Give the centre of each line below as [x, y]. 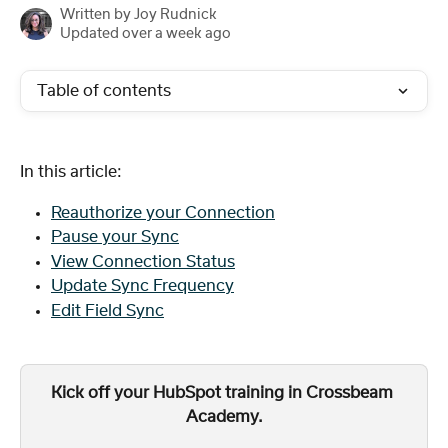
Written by [97, 15]
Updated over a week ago [145, 34]
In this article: [71, 172]
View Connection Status [143, 261]
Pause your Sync [115, 237]
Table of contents [104, 91]
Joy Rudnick [175, 15]
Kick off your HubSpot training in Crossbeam [224, 392]
